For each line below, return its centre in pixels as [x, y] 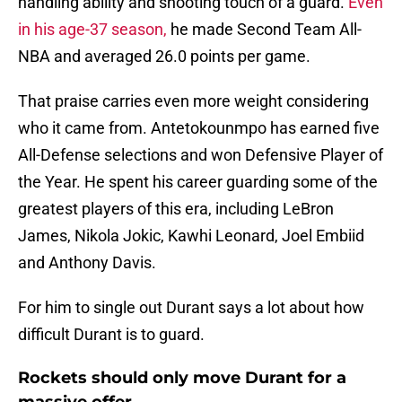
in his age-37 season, [92, 30]
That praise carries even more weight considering [193, 101]
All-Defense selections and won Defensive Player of [201, 155]
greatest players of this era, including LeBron [176, 209]
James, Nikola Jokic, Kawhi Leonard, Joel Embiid [191, 236]
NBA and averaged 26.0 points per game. [166, 57]
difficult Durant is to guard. [111, 335]
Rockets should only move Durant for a [182, 378]
